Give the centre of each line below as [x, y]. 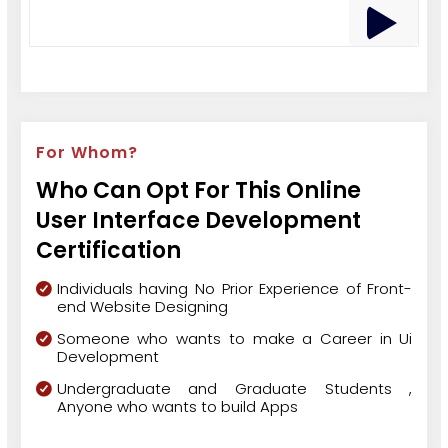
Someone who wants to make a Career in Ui [234, 339]
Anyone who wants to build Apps [177, 407]
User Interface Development [198, 221]
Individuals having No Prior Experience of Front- [234, 289]
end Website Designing [142, 307]
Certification [108, 251]
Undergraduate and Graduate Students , [234, 389]
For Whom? [86, 152]
